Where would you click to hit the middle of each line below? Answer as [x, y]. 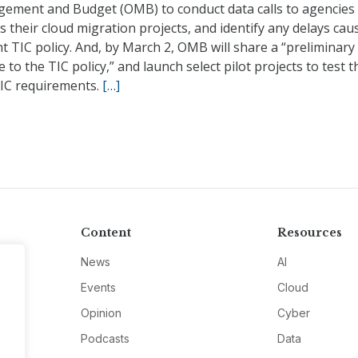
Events [98, 287]
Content [105, 232]
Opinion [101, 312]
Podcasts [105, 338]
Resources [310, 232]
